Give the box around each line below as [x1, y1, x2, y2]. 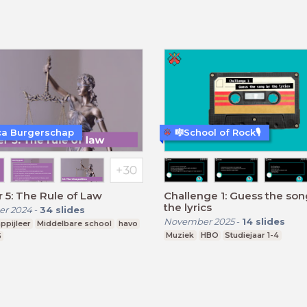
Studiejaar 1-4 [225, 230, 280, 240]
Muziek [166, 230, 195, 240]
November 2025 [164, 215, 234, 227]
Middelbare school [37, 218, 112, 228]
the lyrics [164, 200, 212, 214]
